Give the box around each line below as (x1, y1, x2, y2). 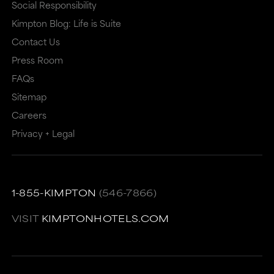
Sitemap (11, 89, 46, 104)
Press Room (11, 53, 63, 67)
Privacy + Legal (11, 126, 75, 141)
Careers (11, 108, 46, 122)
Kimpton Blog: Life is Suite (11, 16, 121, 31)
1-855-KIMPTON (11, 185, 97, 200)
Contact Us (11, 34, 60, 49)
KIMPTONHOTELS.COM (41, 211, 169, 226)
